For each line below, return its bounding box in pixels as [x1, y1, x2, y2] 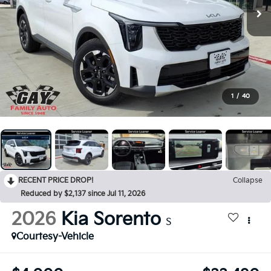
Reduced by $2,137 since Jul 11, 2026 [21, 189, 145, 199]
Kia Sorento [60, 209, 161, 231]
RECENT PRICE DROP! [18, 176, 94, 186]
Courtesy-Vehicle [16, 231, 94, 243]
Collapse [233, 176, 263, 186]
